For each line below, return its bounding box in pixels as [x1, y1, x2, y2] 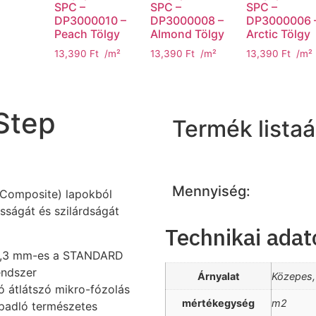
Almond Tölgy [150, 27, 225, 42]
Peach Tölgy [54, 27, 121, 42]
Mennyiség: [172, 183, 250, 200]
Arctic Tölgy [246, 27, 311, 42]
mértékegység [182, 296, 255, 309]
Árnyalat [197, 269, 240, 282]
